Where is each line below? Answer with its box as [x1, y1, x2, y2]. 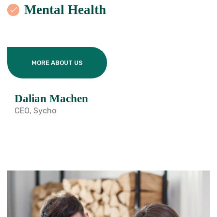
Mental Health [24, 2, 106, 17]
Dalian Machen [15, 93, 88, 105]
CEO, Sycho [15, 106, 56, 116]
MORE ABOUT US [31, 59, 83, 67]
